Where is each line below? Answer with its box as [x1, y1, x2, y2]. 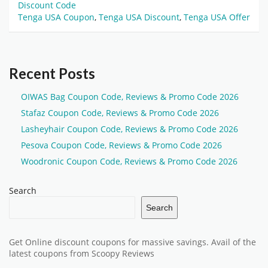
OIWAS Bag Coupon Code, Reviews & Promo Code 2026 [21, 91, 239, 103]
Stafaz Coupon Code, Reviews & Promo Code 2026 [21, 107, 219, 119]
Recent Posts [9, 65, 95, 83]
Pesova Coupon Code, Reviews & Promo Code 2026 [21, 139, 222, 151]
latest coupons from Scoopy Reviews [9, 248, 154, 260]
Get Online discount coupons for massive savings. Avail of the [9, 237, 256, 248]
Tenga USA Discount [99, 11, 179, 23]
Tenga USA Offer [184, 11, 250, 23]
